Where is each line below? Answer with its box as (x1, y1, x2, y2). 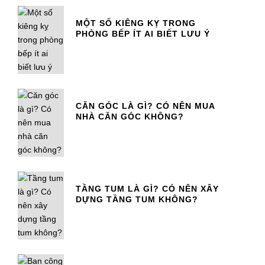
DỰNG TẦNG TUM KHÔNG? (75, 195, 198, 205)
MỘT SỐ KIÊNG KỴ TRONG (75, 18, 196, 28)
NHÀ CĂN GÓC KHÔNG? (75, 112, 184, 122)
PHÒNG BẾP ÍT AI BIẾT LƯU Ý (75, 29, 210, 39)
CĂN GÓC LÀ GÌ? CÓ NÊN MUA (75, 101, 215, 111)
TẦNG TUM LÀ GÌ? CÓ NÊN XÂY (75, 184, 219, 194)
